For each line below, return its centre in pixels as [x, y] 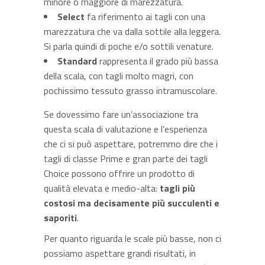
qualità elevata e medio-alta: [102, 188]
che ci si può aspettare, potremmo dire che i [131, 143]
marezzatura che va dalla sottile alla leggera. [132, 31]
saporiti [60, 217]
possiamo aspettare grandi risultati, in [120, 253]
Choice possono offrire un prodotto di [119, 173]
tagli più [177, 188]
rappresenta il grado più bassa [158, 61]
